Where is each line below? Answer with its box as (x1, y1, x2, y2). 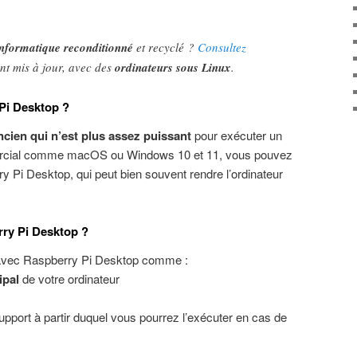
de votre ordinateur (19, 270, 120, 288)
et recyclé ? (133, 39, 198, 56)
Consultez (198, 39, 246, 56)
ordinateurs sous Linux (115, 59, 231, 76)
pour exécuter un (191, 126, 282, 143)
